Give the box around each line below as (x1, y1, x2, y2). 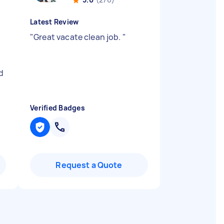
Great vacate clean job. (33, 31, 122, 42)
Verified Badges (30, 103, 85, 112)
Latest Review (30, 17, 79, 26)
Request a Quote (55, 159, 122, 170)
